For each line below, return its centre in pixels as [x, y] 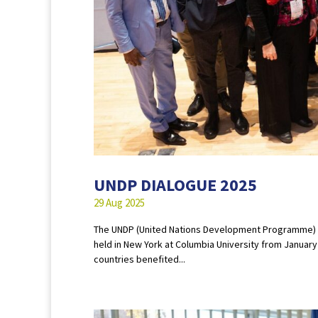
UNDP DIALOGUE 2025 [175, 185]
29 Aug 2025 [119, 203]
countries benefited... [139, 259]
